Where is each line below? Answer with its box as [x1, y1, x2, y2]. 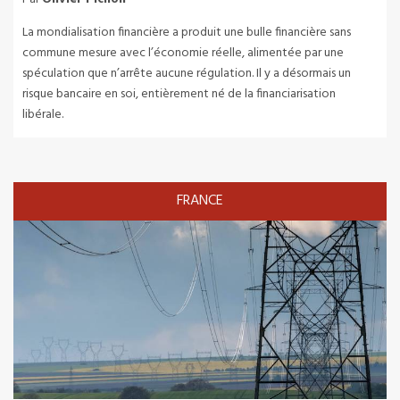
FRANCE [177, 189, 223, 213]
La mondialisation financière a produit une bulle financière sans [22, 22, 351, 44]
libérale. [22, 104, 63, 126]
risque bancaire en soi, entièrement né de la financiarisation [22, 84, 336, 105]
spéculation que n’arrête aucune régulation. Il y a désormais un [22, 63, 351, 85]
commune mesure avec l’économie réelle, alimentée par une [22, 43, 344, 64]
